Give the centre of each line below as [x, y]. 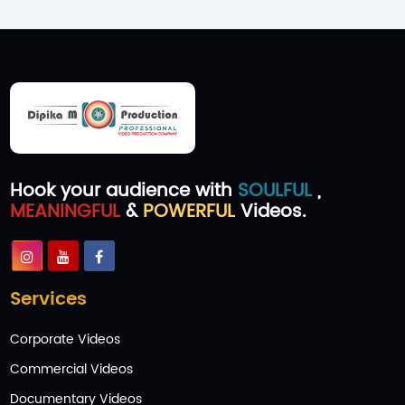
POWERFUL [188, 212]
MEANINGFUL [65, 212]
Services [48, 299]
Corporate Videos [65, 339]
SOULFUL [277, 191]
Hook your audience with [123, 191]
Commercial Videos [71, 369]
